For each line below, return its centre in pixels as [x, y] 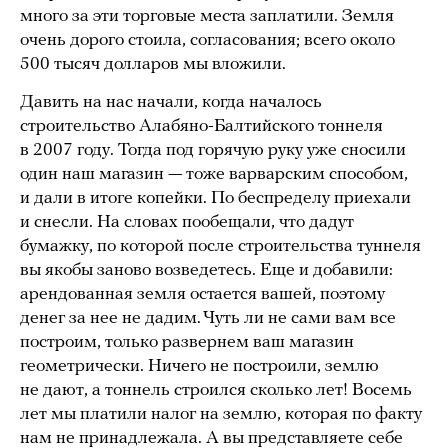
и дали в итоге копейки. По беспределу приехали [215, 199]
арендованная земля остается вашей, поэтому [202, 295]
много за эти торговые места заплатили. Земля [207, 17]
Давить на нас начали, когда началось [171, 103]
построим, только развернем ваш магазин [187, 343]
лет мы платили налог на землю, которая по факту [221, 415]
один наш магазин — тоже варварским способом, [214, 175]
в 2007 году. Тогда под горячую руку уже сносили [213, 151]
